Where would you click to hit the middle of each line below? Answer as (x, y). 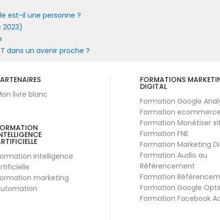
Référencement (167, 166)
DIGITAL (153, 86)
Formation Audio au (174, 155)
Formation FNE (164, 133)
